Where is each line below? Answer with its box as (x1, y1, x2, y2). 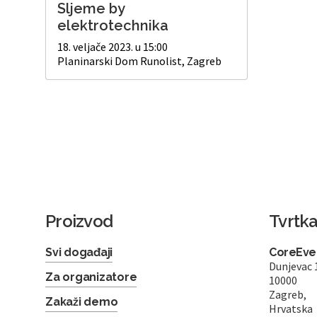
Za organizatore (45, 270, 137, 284)
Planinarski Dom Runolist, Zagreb (57, 54, 221, 69)
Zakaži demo (45, 295, 118, 309)
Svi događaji (45, 246, 113, 260)
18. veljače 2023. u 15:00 (57, 40, 168, 54)
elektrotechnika (57, 17, 168, 35)
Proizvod (45, 211, 113, 232)
